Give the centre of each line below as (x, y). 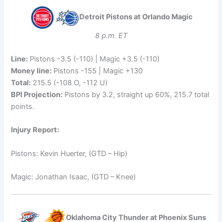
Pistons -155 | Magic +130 (97, 71)
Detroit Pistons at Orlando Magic (136, 17)
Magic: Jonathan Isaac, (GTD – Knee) (74, 177)
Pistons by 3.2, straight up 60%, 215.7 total (136, 94)
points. (23, 106)
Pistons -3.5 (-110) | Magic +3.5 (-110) (94, 59)
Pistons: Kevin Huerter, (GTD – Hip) (69, 153)
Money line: (31, 71)
